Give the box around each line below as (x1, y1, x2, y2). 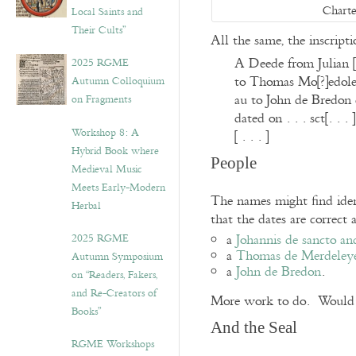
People (211, 153, 257, 172)
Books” (72, 303, 101, 320)
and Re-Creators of (72, 284, 157, 302)
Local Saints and (72, 3, 143, 21)
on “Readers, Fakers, (72, 266, 157, 284)
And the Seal (211, 317, 297, 337)
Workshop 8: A (72, 124, 139, 141)
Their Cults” (72, 21, 126, 39)
